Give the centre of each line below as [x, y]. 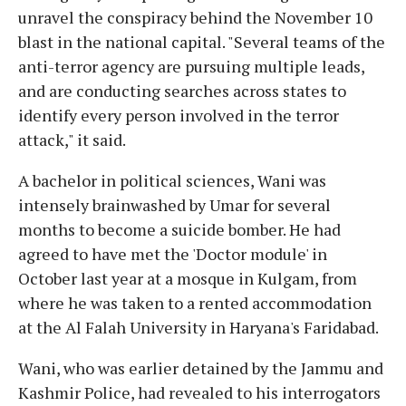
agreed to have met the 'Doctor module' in [173, 253]
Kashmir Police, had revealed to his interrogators [199, 392]
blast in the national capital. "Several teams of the [202, 41]
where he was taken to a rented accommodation [195, 302]
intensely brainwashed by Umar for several [174, 204]
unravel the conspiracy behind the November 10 [195, 17]
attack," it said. [72, 139]
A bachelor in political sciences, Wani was [172, 180]
